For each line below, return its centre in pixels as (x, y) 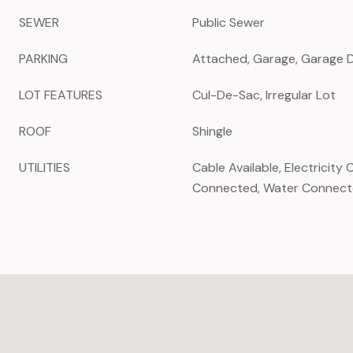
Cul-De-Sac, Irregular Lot (264, 95)
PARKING (43, 59)
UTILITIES (45, 167)
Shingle (212, 131)
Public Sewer (229, 22)
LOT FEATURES (61, 95)
